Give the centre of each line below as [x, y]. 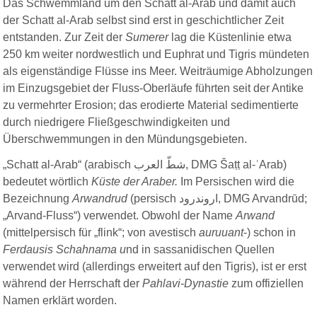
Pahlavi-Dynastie [187, 283]
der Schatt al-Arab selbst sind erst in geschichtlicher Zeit [144, 20]
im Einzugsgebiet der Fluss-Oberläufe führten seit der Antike [154, 88]
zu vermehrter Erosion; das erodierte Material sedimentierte [151, 105]
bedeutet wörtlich [47, 181]
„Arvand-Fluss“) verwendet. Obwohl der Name [120, 215]
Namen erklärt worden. [60, 300]
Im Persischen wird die [236, 181]
